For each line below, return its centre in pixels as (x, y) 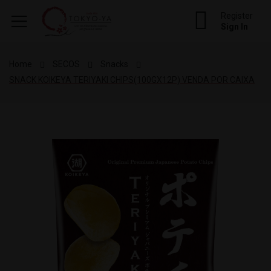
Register (237, 15)
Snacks (114, 64)
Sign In (234, 26)
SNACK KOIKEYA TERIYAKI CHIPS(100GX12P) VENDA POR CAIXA (132, 80)
